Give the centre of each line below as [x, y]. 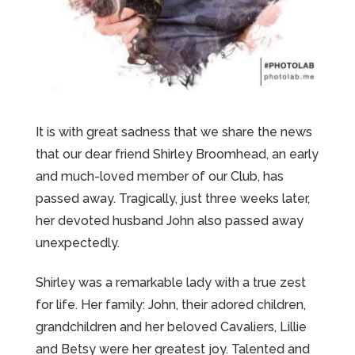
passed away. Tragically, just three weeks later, [172, 198]
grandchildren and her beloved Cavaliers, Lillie [171, 327]
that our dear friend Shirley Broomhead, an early [177, 154]
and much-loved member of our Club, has [159, 176]
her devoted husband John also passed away [169, 220]
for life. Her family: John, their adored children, [170, 305]
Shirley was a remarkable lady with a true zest [170, 283]
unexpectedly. [77, 242]
